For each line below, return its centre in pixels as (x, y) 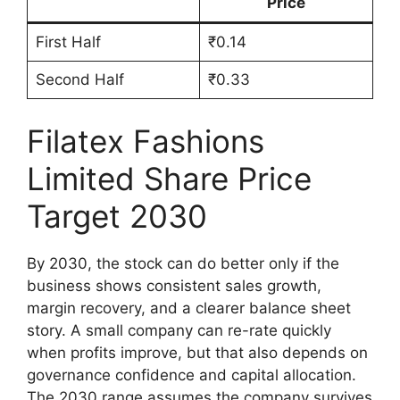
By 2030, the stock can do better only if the (183, 263)
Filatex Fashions (146, 141)
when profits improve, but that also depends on (197, 352)
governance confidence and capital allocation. (192, 375)
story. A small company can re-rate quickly (179, 330)
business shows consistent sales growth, (174, 285)
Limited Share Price (169, 178)
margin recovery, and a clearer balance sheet (189, 308)
